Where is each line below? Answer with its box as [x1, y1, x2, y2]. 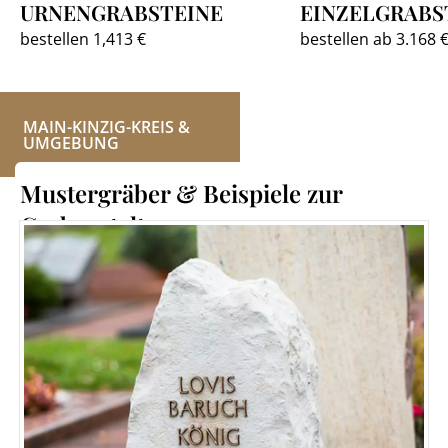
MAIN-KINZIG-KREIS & [23, 116, 190, 138]
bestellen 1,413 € [20, 28, 146, 50]
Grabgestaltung [20, 209, 187, 241]
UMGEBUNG [23, 132, 119, 154]
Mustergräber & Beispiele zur [20, 177, 342, 209]
